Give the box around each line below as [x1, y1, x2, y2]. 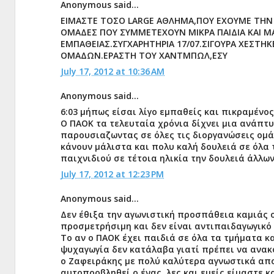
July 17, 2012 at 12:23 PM [61, 168, 164, 180]
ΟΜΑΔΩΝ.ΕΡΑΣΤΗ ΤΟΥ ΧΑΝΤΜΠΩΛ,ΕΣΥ [61, 50, 228, 61]
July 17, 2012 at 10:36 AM [61, 65, 165, 77]
